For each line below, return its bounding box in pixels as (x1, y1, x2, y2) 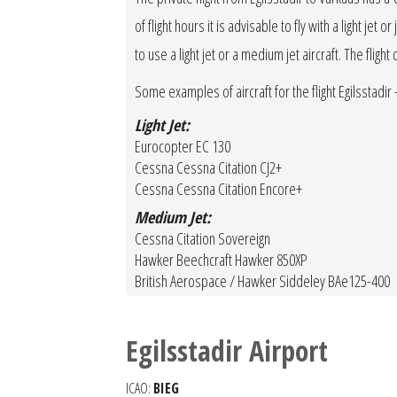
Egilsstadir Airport (126, 331, 328, 370)
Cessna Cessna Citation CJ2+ (135, 157, 282, 178)
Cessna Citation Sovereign (135, 228, 270, 249)
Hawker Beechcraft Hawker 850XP (135, 249, 307, 270)
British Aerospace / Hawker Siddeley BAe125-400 (135, 270, 390, 292)
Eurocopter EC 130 (135, 136, 230, 157)
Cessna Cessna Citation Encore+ (135, 178, 302, 199)
